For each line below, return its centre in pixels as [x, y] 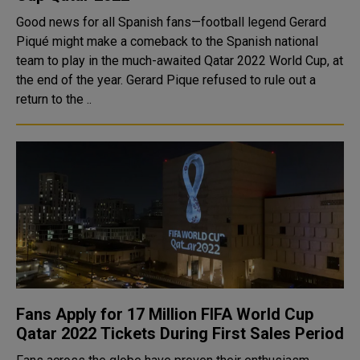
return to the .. [54, 99]
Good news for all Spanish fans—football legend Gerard [171, 22]
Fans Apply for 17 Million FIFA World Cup [165, 314]
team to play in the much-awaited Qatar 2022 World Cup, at [180, 61]
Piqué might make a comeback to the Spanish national [167, 41]
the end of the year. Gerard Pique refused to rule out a [71, 80]
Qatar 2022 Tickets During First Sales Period [180, 333]
